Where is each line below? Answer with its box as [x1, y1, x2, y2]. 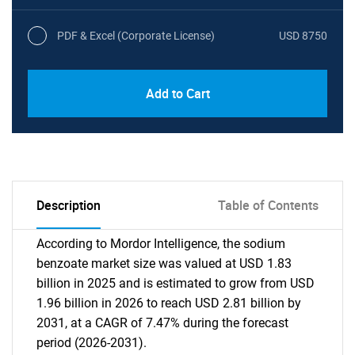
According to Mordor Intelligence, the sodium [36, 236, 285, 251]
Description [36, 197, 101, 214]
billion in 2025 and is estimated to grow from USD [36, 276, 315, 291]
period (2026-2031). [36, 335, 147, 350]
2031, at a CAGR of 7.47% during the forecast [36, 315, 288, 330]
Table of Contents [218, 197, 319, 214]
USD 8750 [279, 29, 327, 42]
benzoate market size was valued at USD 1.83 [36, 256, 292, 271]
